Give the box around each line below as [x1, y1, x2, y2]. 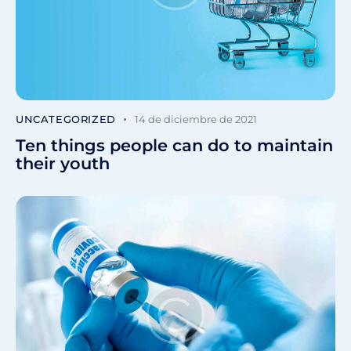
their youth [16, 154, 110, 174]
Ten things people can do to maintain [16, 136, 333, 156]
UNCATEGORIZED [16, 113, 116, 126]
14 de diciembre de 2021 [135, 113, 258, 126]
